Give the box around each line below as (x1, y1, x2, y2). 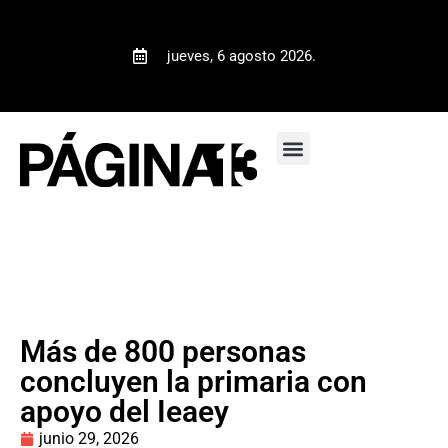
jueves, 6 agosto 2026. (167, 47, 316, 65)
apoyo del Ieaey (20, 393, 229, 429)
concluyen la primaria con (20, 363, 367, 399)
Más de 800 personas (20, 333, 306, 369)
